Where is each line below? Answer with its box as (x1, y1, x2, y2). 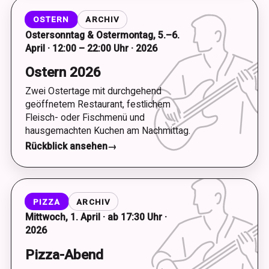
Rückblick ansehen (25, 141, 107, 152)
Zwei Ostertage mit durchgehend (25, 85, 162, 97)
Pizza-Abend (25, 246, 103, 262)
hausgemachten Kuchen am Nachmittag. (25, 124, 190, 136)
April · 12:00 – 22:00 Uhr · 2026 (25, 42, 157, 54)
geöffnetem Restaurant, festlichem (25, 98, 171, 110)
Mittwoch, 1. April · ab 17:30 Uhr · (25, 211, 167, 223)
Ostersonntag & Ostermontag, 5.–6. (25, 29, 180, 41)
